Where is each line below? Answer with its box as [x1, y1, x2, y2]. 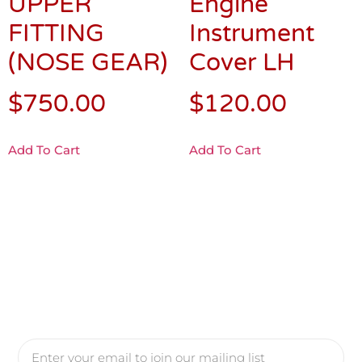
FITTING [8, 18, 104, 48]
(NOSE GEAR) [8, 47, 167, 78]
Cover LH [189, 47, 295, 78]
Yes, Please [141, 334, 208, 350]
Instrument [189, 18, 314, 48]
